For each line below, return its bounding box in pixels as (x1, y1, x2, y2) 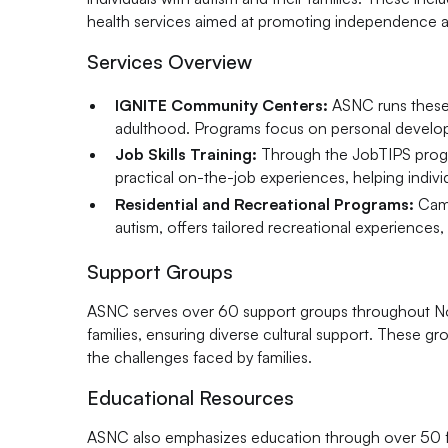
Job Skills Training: (114, 144, 257, 165)
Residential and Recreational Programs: (114, 194, 414, 215)
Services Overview (87, 48, 253, 74)
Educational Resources (87, 384, 295, 410)
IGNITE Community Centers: (114, 94, 328, 115)
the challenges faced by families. (87, 346, 313, 367)
